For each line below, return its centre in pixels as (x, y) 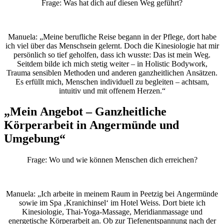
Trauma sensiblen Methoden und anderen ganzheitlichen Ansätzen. (112, 72)
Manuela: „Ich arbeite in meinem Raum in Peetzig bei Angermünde (112, 194)
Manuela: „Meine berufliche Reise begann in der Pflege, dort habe (112, 36)
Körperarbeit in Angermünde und (91, 125)
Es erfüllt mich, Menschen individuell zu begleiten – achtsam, (112, 81)
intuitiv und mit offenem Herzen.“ (112, 90)
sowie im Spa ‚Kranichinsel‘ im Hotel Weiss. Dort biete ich (112, 203)
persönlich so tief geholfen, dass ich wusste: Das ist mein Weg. (112, 54)
